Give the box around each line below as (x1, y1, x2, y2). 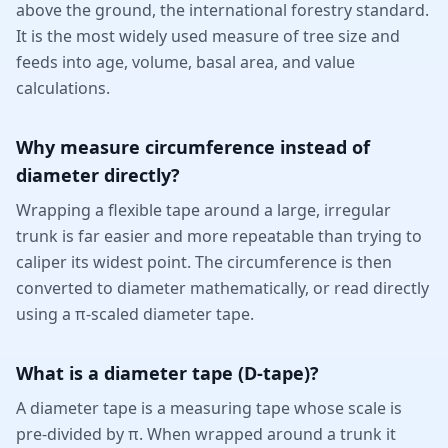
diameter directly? (16, 163, 180, 187)
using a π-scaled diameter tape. (16, 303, 254, 325)
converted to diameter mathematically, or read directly (16, 277, 429, 299)
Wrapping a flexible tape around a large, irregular (16, 199, 391, 221)
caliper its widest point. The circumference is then (16, 251, 392, 273)
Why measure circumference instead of (16, 135, 370, 159)
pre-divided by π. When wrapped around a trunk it (16, 423, 396, 445)
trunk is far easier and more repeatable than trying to (16, 225, 422, 247)
